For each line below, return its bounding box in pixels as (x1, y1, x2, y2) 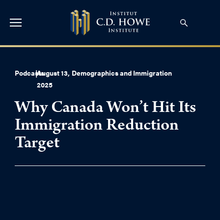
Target (15, 136, 59, 153)
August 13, (36, 68, 70, 78)
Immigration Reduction (15, 118, 179, 136)
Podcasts (15, 68, 44, 78)
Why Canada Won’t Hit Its (15, 100, 196, 118)
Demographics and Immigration (72, 68, 172, 78)
